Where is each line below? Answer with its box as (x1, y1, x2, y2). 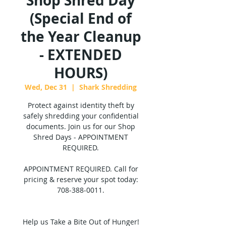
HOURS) (54, 63, 107, 83)
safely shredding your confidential (23, 111, 139, 121)
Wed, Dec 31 (25, 82, 67, 92)
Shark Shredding (79, 82, 137, 92)
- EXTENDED (39, 45, 122, 65)
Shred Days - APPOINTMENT (33, 132, 128, 142)
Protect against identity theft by (27, 100, 134, 110)
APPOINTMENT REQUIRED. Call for (23, 164, 138, 174)
